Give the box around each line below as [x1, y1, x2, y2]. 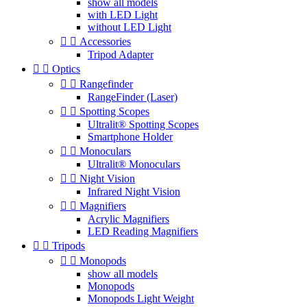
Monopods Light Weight [88, 293, 194, 304]
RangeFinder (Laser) [88, 91, 177, 103]
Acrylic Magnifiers [88, 213, 169, 225]
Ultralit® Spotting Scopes [88, 119, 199, 130]
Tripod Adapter [88, 49, 153, 60]
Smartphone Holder [88, 131, 173, 143]
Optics [52, 63, 80, 75]
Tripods [52, 240, 85, 251]
